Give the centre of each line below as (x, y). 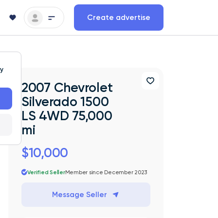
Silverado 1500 (65, 101)
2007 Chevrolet (67, 87)
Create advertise (119, 17)
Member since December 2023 (106, 172)
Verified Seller (46, 172)
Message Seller (80, 194)
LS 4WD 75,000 (67, 116)
